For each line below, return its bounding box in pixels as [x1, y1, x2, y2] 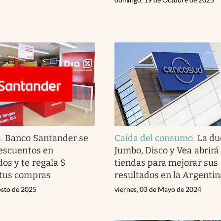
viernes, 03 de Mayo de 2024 [114, 185, 201, 193]
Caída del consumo [114, 132, 193, 144]
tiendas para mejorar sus [114, 157, 218, 168]
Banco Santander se [5, 132, 88, 144]
